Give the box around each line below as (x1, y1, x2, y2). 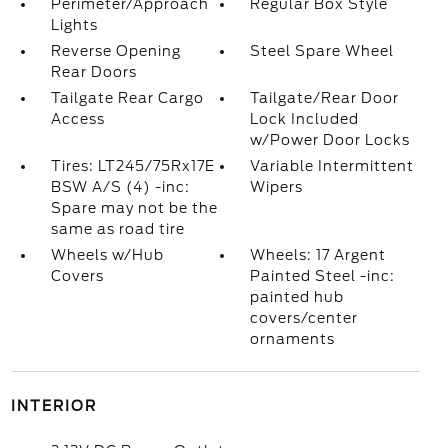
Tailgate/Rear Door (250, 90, 400, 106)
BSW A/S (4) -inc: (50, 179, 190, 195)
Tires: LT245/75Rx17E (50, 158, 215, 174)
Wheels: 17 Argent (250, 247, 387, 263)
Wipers (250, 179, 304, 195)
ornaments (250, 331, 336, 347)
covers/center (250, 310, 359, 326)
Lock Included (250, 111, 360, 127)
